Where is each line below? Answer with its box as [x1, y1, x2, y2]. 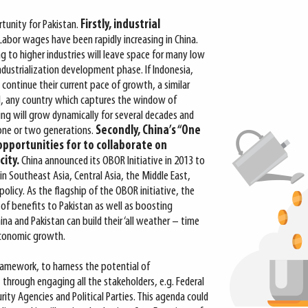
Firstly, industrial [80, 19, 160, 32]
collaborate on [96, 140, 167, 153]
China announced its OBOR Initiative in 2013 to [19, 155, 205, 168]
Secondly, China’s [96, 124, 177, 137]
